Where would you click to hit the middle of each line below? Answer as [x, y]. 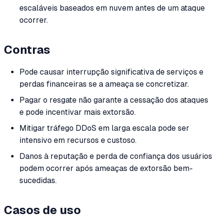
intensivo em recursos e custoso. [78, 140]
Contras [27, 49]
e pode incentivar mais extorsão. [77, 112]
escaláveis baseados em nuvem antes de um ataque [112, 8]
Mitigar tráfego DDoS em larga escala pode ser [104, 128]
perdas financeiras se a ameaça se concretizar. [104, 84]
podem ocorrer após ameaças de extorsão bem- [106, 169]
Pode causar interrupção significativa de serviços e [111, 72]
